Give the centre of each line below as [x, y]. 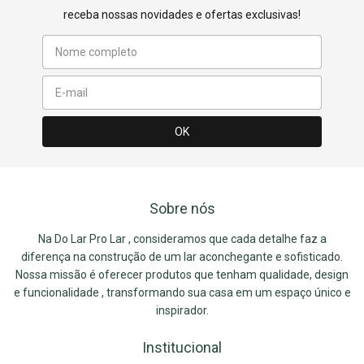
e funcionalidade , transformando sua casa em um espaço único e [182, 292]
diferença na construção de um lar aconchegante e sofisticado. [182, 256]
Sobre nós [182, 208]
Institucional [182, 347]
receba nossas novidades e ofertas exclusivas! [182, 14]
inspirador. [182, 310]
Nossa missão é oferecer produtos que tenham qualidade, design [182, 274]
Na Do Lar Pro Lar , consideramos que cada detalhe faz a [182, 238]
